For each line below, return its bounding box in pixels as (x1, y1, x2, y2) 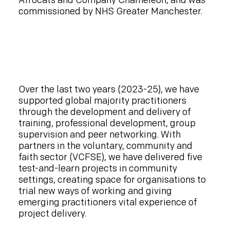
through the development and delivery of (18, 106, 191, 118)
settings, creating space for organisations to (18, 174, 206, 185)
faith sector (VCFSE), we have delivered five (18, 151, 202, 163)
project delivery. (18, 208, 88, 219)
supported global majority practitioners (18, 95, 186, 106)
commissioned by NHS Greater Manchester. (18, 6, 202, 17)
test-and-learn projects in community (18, 163, 177, 174)
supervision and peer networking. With (18, 129, 181, 140)
